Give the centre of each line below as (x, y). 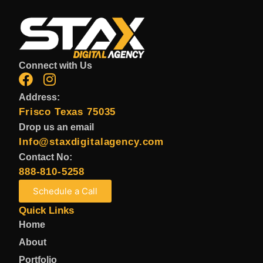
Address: (39, 97)
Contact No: (45, 157)
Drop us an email (56, 127)
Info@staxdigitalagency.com (92, 141)
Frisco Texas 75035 (68, 112)
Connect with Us (55, 65)
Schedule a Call (65, 191)
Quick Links (46, 210)
